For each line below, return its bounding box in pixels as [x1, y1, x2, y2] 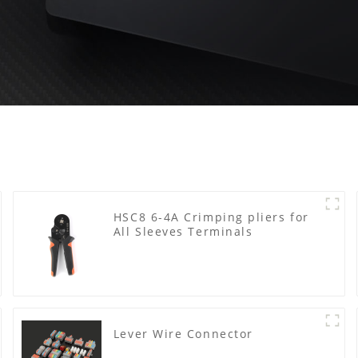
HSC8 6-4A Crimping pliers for [113, 209, 309, 225]
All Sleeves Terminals [113, 223, 253, 239]
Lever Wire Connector [113, 325, 253, 341]
